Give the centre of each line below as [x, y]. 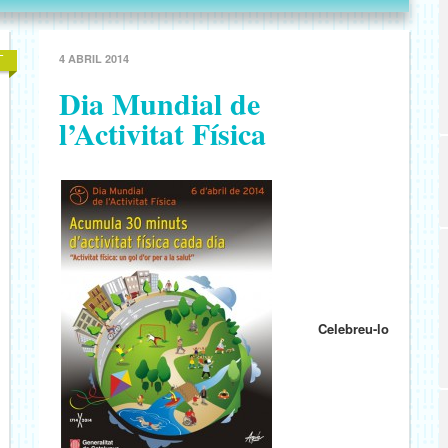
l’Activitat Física [162, 133]
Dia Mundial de [159, 103]
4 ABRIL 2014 [94, 58]
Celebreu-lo [353, 328]
